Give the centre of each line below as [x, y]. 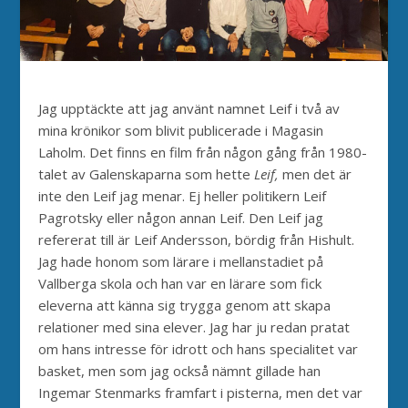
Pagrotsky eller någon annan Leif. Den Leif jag [181, 217]
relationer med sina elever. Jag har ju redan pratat [194, 326]
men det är [317, 173]
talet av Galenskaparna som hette [147, 173]
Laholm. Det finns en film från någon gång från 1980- [203, 152]
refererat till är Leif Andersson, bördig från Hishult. [197, 239]
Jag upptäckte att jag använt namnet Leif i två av [189, 108]
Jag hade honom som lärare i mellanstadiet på [181, 261]
